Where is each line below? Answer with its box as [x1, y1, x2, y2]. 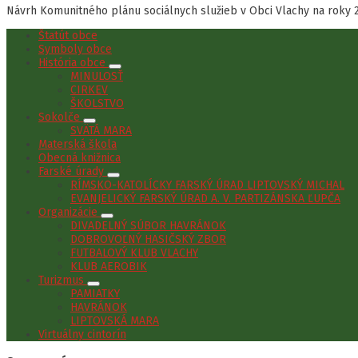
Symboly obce [38, 42, 112, 56]
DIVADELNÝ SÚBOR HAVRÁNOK [70, 218, 226, 233]
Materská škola [38, 137, 117, 151]
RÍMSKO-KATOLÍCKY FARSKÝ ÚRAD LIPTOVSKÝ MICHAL [70, 177, 344, 192]
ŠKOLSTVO [70, 96, 124, 110]
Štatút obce [38, 28, 97, 42]
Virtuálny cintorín [38, 327, 126, 341]
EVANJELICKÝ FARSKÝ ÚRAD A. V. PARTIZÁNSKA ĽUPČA [70, 191, 340, 205]
